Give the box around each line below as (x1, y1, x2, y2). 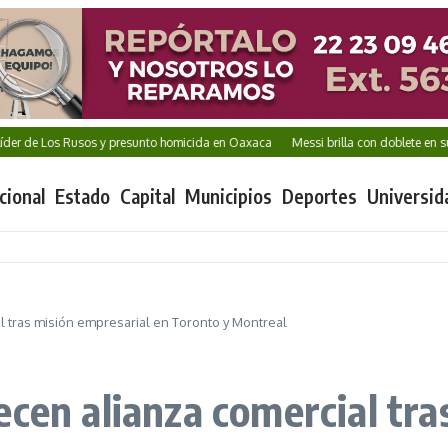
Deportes (282, 184, 357, 209)
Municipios (185, 184, 272, 209)
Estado (55, 184, 110, 209)
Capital (120, 184, 175, 209)
